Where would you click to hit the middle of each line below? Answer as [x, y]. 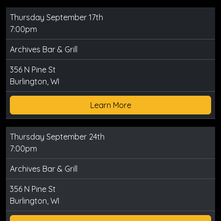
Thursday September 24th [57, 137]
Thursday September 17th [56, 17]
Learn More [110, 105]
